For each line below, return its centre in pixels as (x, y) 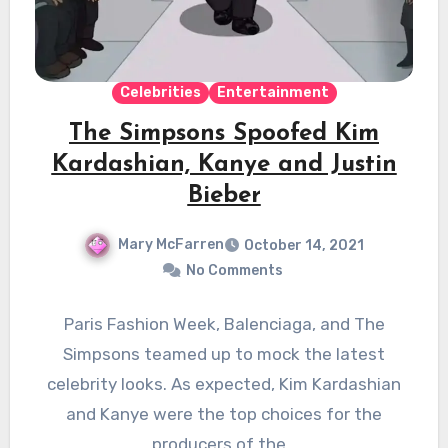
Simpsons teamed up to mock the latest (224, 354)
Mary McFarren (171, 245)
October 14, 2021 (304, 246)
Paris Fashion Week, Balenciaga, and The (224, 324)
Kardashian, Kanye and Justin (224, 165)
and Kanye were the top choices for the (224, 414)
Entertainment (272, 93)
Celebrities (160, 93)
